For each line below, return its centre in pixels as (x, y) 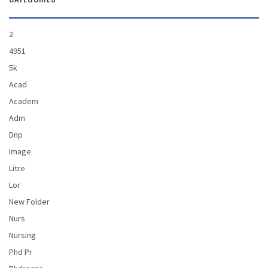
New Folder (29, 202)
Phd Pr (21, 252)
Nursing (22, 235)
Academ (24, 101)
